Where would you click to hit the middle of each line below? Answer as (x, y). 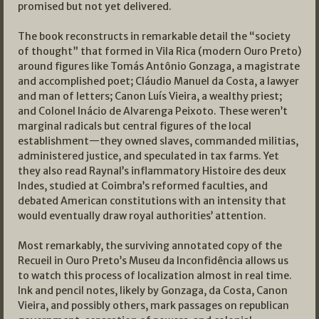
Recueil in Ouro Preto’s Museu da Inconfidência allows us (153, 261)
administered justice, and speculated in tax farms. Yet (148, 156)
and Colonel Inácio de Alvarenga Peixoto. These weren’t (153, 111)
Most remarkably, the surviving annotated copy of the (150, 246)
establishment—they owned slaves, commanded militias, (158, 141)
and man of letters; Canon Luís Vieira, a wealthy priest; (150, 96)
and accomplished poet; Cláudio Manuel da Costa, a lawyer (158, 82)
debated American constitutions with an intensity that (152, 201)
